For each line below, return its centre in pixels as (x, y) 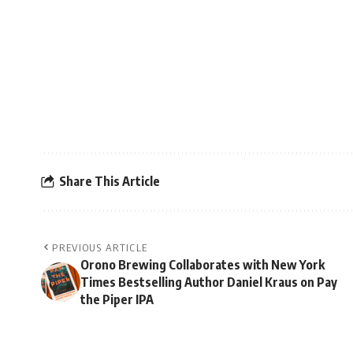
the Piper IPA (117, 299)
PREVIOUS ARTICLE (100, 247)
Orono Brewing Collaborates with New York (203, 264)
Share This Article (110, 182)
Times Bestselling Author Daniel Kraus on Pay (209, 282)
